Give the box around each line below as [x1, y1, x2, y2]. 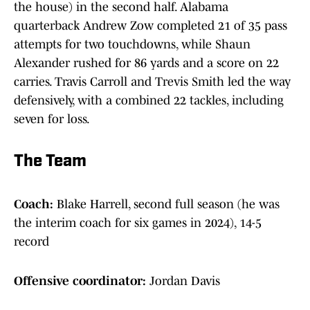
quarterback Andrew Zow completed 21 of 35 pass [14, 19, 287, 33]
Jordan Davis [149, 274, 220, 289]
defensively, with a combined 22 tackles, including [14, 93, 284, 108]
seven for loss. [14, 112, 90, 127]
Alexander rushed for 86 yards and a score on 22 [14, 56, 279, 71]
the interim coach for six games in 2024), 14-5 [14, 216, 262, 230]
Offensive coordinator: [14, 274, 149, 289]
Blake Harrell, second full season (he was [57, 197, 280, 212]
